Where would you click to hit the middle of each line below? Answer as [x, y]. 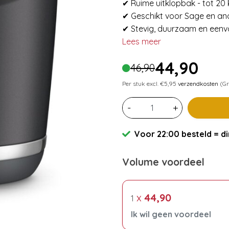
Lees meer [142, 41]
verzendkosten [198, 83]
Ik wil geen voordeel [171, 214]
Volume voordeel [163, 162]
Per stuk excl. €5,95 [150, 83]
